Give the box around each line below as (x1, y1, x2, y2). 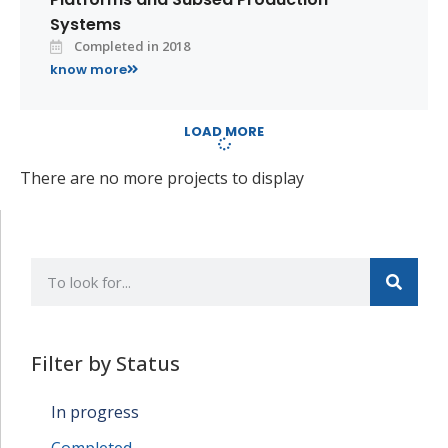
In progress (51, 401, 139, 423)
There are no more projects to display (20, 167, 304, 189)
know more (50, 60, 127, 79)
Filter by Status (31, 350, 180, 377)
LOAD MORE (184, 122, 264, 141)
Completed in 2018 (74, 37, 190, 55)
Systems (50, 13, 121, 36)
